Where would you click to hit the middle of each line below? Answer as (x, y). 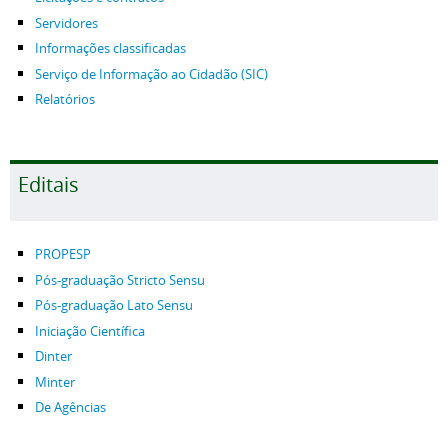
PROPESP (63, 254)
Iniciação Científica (90, 331)
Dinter (53, 356)
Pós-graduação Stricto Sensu (120, 280)
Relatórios (65, 99)
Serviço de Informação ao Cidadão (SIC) (151, 74)
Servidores (66, 23)
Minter (55, 382)
